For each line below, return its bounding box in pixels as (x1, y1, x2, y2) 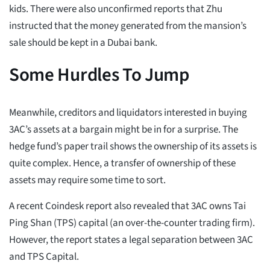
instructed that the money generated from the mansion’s (9, 19, 246, 34)
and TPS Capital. (9, 250, 79, 265)
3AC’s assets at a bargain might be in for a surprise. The (9, 122, 238, 137)
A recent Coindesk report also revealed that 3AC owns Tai (9, 199, 246, 214)
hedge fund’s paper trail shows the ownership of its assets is (9, 139, 257, 154)
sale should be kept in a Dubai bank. (9, 36, 157, 51)
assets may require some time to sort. (9, 173, 166, 188)
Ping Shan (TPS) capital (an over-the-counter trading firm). (9, 216, 255, 231)
